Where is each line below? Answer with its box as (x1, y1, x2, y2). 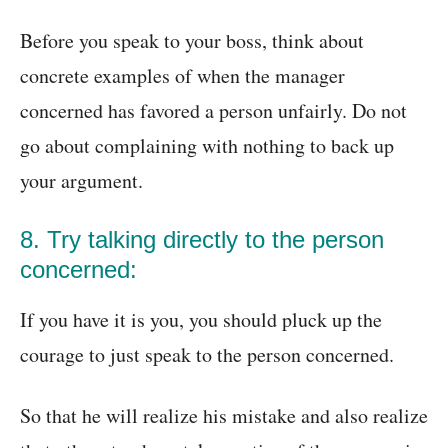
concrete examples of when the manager (20, 62, 345, 90)
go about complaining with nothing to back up (20, 132, 394, 160)
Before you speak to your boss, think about (20, 27, 364, 55)
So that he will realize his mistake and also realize (20, 402, 428, 430)
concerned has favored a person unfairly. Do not (20, 97, 407, 125)
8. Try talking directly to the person (20, 226, 384, 254)
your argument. (20, 167, 143, 195)
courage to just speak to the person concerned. (20, 341, 394, 369)
